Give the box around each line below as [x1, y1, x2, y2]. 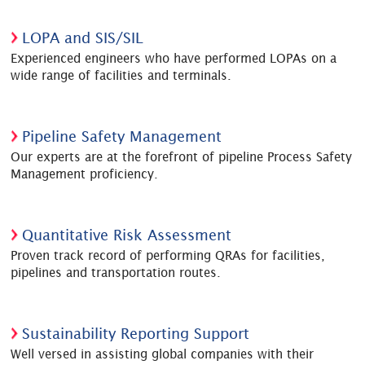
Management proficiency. [11, 167, 159, 182]
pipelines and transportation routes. [11, 266, 222, 280]
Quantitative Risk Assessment [22, 226, 232, 244]
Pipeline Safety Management [22, 128, 222, 146]
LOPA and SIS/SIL [22, 29, 144, 47]
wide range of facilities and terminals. [11, 68, 232, 83]
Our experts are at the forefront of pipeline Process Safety [11, 150, 353, 165]
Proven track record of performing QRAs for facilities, [11, 248, 326, 263]
